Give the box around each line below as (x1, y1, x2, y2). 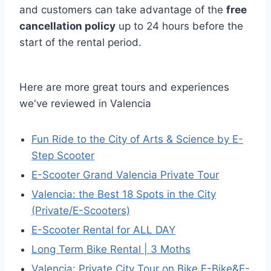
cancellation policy (19, 20, 116, 32)
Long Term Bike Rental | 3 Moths (31, 243, 191, 255)
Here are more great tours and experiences (19, 81, 229, 93)
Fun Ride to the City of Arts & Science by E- (31, 133, 243, 145)
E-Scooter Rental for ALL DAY (31, 224, 175, 236)
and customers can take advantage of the (19, 4, 226, 16)
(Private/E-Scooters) (31, 204, 130, 217)
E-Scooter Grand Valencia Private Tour (31, 169, 219, 181)
